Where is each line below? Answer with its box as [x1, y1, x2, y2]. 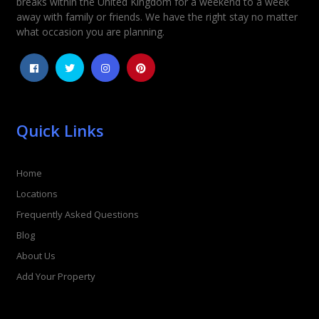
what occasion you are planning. [16, 24, 164, 38]
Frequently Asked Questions [16, 208, 139, 221]
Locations [16, 187, 58, 201]
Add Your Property [16, 270, 95, 283]
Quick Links [16, 119, 104, 141]
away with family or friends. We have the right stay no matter [16, 9, 298, 23]
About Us [16, 249, 56, 263]
